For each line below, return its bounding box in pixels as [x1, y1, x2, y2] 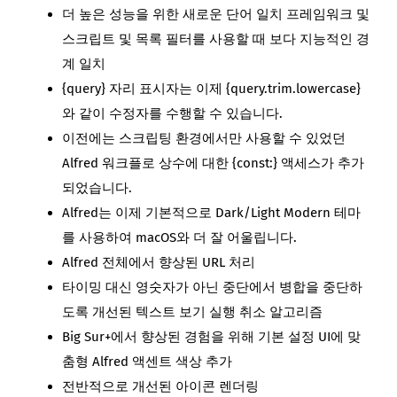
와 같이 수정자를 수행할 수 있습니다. [62, 105, 283, 121]
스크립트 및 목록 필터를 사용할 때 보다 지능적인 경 [62, 30, 370, 47]
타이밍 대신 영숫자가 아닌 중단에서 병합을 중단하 [62, 278, 362, 295]
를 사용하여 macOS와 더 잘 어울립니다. [62, 229, 297, 245]
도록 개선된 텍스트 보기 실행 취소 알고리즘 [62, 303, 323, 320]
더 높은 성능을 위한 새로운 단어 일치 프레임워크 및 [62, 5, 370, 22]
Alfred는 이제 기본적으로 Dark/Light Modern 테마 [62, 204, 361, 221]
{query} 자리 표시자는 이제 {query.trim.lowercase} [62, 80, 361, 97]
